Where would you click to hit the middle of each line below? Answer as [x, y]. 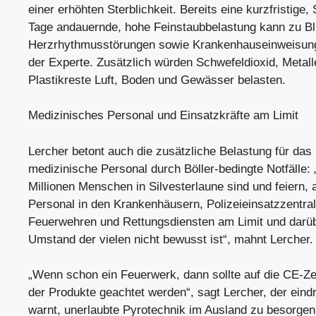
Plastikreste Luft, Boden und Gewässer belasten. [157, 80]
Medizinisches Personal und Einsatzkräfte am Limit [163, 115]
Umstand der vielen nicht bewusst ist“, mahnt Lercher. [171, 239]
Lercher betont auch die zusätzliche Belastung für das [170, 151]
